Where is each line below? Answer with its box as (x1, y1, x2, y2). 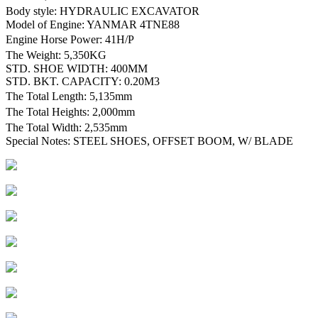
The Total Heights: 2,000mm (6, 105, 142, 118)
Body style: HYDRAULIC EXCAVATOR (6, 4, 207, 17)
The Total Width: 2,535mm (6, 121, 134, 133)
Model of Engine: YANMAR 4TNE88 (6, 18, 180, 31)
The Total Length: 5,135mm (6, 89, 139, 102)
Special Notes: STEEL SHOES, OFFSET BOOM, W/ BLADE (6, 134, 293, 147)
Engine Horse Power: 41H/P (6, 33, 141, 45)
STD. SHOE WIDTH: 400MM (6, 62, 148, 75)
